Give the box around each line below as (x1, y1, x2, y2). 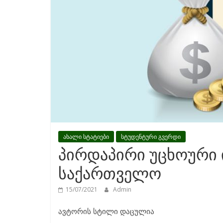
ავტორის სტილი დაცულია (58, 206, 154, 216)
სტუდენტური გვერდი (121, 132, 181, 141)
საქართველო (58, 162, 161, 184)
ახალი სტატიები (63, 132, 109, 141)
